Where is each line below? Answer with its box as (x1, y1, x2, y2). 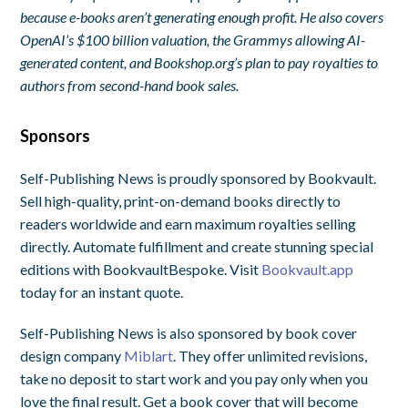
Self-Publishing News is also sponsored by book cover (20, 323, 358, 342)
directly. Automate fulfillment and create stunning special (20, 237, 374, 255)
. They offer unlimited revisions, (173, 346, 368, 364)
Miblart (124, 346, 174, 364)
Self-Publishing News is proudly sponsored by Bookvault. (20, 168, 377, 187)
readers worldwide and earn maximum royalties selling (20, 214, 357, 232)
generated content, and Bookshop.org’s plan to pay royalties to (20, 53, 379, 71)
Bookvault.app (261, 260, 354, 278)
